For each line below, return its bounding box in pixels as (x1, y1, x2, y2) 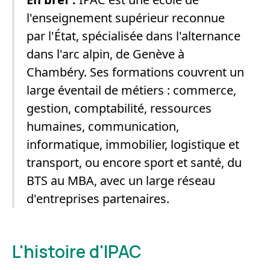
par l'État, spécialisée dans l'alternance (27, 28, 240, 44)
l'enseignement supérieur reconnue (27, 10, 225, 26)
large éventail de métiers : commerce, (27, 82, 236, 98)
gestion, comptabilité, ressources (27, 100, 212, 116)
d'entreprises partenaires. (27, 190, 169, 207)
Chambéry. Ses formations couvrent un (27, 64, 244, 80)
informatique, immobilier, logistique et (27, 136, 239, 152)
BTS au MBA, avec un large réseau (27, 172, 215, 189)
